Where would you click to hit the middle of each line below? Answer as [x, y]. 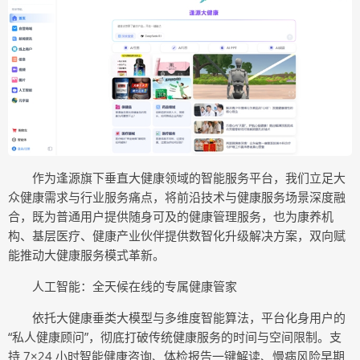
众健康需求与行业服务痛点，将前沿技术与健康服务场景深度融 [177, 196]
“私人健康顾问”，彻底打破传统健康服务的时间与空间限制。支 [175, 336]
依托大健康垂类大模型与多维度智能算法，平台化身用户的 [189, 317]
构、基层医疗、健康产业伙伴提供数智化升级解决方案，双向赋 [177, 235]
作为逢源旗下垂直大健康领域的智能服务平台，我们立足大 [189, 177]
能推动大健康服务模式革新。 [86, 254]
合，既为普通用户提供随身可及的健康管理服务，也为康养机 [171, 216]
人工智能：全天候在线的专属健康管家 [135, 286]
